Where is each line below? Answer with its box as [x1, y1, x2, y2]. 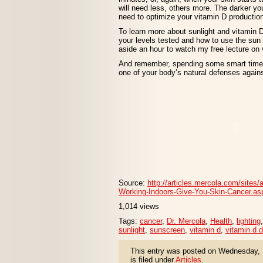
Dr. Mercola [167, 217, 205, 225]
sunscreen [150, 225, 185, 234]
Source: [119, 178, 147, 187]
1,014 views [119, 202, 159, 211]
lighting [237, 217, 261, 225]
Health [210, 217, 232, 225]
